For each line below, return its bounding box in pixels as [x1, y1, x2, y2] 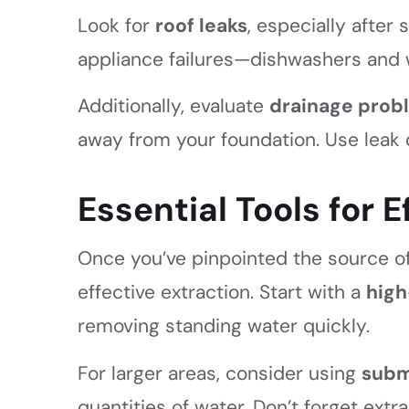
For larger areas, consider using [78, 360, 362, 386]
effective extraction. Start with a [78, 279, 367, 306]
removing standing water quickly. [78, 313, 371, 340]
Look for [78, 12, 156, 38]
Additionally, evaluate [78, 93, 270, 120]
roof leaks [155, 12, 248, 38]
